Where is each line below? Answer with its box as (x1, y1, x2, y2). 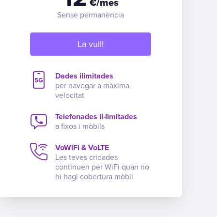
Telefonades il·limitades (55, 111, 137, 122)
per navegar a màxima (55, 80, 129, 91)
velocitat (55, 90, 84, 100)
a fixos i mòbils (55, 121, 105, 131)
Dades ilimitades (55, 71, 113, 81)
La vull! (77, 38, 104, 49)
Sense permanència (57, 10, 124, 20)
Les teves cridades (55, 152, 118, 162)
